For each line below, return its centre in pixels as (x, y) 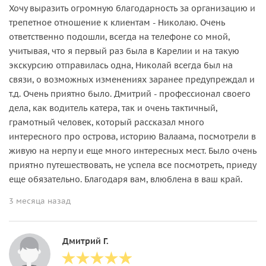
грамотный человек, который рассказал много (107, 122)
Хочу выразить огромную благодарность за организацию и (132, 8)
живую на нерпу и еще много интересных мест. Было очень (133, 151)
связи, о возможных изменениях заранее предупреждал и (132, 79)
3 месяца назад (40, 201)
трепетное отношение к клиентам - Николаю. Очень (117, 22)
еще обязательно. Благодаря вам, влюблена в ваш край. (126, 179)
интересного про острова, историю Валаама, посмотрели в (132, 136)
